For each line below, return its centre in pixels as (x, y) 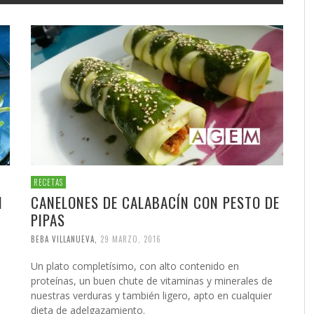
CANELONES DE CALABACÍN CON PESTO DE (155, 202)
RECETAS (48, 182)
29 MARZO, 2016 (131, 239)
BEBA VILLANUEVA (63, 239)
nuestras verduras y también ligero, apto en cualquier (151, 295)
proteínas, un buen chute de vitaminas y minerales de (152, 280)
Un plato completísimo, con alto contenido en (135, 266)
